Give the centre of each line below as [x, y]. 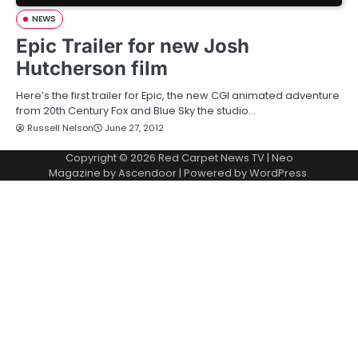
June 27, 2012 [134, 128]
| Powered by [213, 173]
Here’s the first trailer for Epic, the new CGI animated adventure [178, 96]
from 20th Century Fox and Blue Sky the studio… [136, 111]
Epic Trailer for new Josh [133, 46]
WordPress [278, 173]
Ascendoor [147, 173]
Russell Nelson [60, 128]
